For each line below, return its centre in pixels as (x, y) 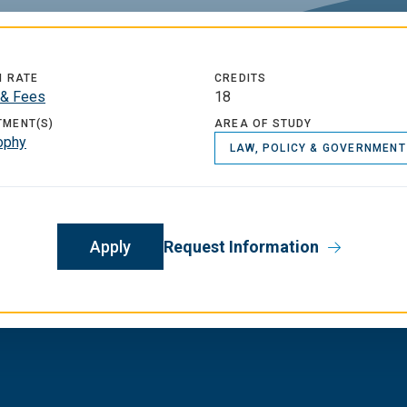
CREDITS (241, 78)
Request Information (241, 247)
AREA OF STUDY (263, 124)
